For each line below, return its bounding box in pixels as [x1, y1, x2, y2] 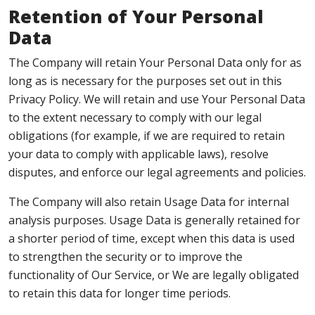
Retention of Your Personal [8, 4, 264, 28]
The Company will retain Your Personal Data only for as [8, 55, 302, 70]
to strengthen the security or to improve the [8, 249, 243, 264]
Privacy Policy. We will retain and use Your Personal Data [8, 91, 305, 107]
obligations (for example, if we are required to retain [8, 128, 285, 143]
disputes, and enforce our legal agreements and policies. [8, 165, 306, 180]
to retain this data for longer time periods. [8, 285, 231, 301]
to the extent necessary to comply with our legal [8, 110, 262, 125]
